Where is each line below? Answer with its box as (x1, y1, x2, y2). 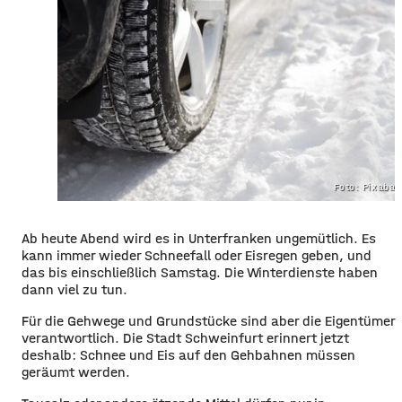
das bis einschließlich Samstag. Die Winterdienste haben (22, 263, 378, 281)
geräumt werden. (22, 363, 130, 380)
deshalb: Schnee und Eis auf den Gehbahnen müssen (22, 345, 355, 363)
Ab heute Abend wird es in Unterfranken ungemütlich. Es (22, 229, 376, 247)
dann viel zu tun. (22, 280, 127, 298)
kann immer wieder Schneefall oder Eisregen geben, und (22, 246, 371, 264)
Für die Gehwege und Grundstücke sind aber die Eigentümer (22, 311, 395, 329)
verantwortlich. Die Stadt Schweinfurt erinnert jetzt (22, 328, 349, 346)
